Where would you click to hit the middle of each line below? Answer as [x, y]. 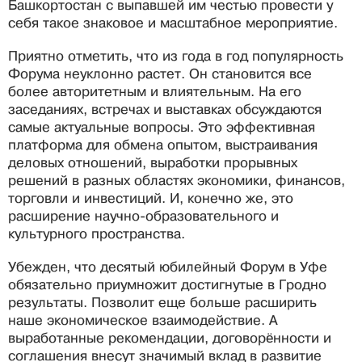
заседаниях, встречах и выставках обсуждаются [165, 110]
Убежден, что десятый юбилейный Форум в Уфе [168, 267]
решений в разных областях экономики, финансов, [177, 181]
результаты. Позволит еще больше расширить [162, 303]
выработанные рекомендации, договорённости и [170, 339]
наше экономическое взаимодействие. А [143, 321]
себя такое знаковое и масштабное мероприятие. [173, 23]
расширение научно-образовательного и [143, 217]
